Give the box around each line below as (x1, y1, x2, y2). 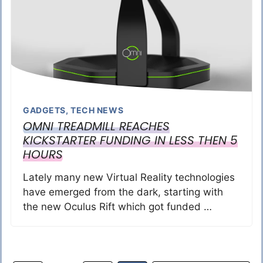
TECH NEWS (70, 104, 124, 115)
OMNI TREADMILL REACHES (23, 117, 170, 134)
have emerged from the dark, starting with (23, 186, 223, 198)
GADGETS (23, 104, 66, 115)
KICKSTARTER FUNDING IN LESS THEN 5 (23, 131, 238, 149)
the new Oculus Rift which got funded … (23, 200, 212, 213)
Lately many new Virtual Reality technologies (23, 171, 235, 183)
